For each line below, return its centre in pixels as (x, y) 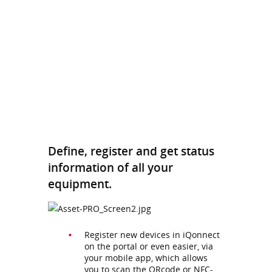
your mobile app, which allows (146, 257)
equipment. (80, 184)
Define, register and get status (131, 151)
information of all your (110, 168)
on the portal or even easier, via (149, 246)
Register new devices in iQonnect (152, 234)
